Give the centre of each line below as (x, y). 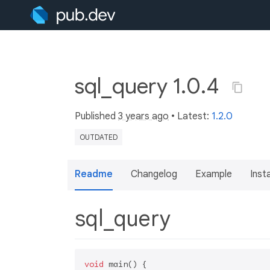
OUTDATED (99, 137)
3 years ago (143, 116)
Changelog (154, 174)
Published (96, 116)
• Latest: (190, 116)
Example (214, 174)
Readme (94, 174)
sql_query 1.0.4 (149, 86)
